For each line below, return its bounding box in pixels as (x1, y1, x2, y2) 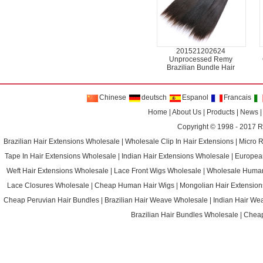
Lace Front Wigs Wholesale (114, 167, 202, 175)
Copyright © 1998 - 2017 (177, 123, 258, 131)
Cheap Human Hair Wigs (95, 181, 174, 190)
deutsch (140, 93, 167, 102)
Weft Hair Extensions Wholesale (6, 167, 109, 175)
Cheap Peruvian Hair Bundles (4, 196, 99, 204)
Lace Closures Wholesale (7, 181, 89, 190)
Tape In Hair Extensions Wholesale (5, 152, 117, 160)
